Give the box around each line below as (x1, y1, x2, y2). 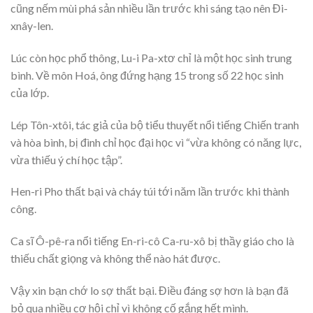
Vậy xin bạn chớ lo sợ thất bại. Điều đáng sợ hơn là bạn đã (10, 283, 289, 297)
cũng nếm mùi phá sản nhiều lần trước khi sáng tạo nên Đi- (10, 1, 288, 15)
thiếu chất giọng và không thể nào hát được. (10, 252, 220, 265)
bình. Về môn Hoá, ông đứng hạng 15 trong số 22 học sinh (10, 68, 284, 82)
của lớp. (10, 85, 49, 99)
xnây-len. (10, 19, 53, 32)
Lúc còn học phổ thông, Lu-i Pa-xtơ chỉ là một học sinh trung (10, 50, 292, 64)
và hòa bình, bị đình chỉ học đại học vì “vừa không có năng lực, (10, 135, 301, 149)
